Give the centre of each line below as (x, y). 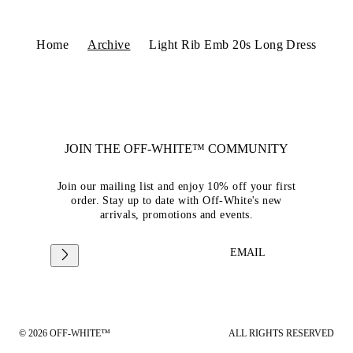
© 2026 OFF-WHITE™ (65, 334)
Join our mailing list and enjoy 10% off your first (176, 187)
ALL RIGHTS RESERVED (281, 334)
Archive (109, 45)
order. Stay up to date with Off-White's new (176, 201)
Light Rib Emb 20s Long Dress (233, 45)
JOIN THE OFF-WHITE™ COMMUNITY (176, 149)
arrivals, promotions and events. (176, 215)
